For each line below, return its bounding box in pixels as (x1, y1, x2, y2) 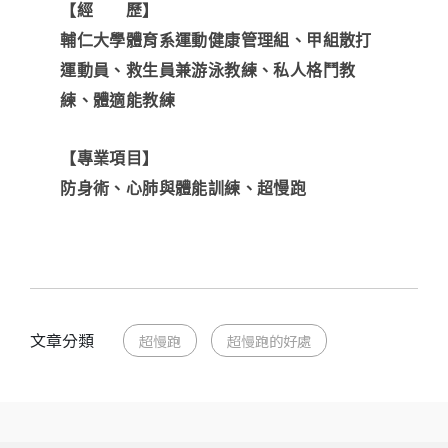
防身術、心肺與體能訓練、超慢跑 (60, 180, 342, 198)
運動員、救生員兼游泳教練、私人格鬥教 (60, 62, 356, 80)
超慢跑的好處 (227, 330, 311, 352)
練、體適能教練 (60, 92, 176, 110)
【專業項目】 (60, 150, 159, 168)
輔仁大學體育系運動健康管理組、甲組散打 (60, 32, 372, 50)
